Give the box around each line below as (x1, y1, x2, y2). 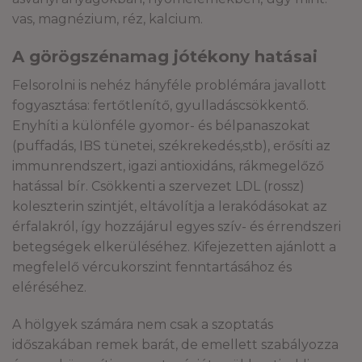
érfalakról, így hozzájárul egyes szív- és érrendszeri (12, 219, 341, 235)
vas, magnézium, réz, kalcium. (12, 11, 203, 27)
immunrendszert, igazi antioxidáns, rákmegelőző (12, 158, 324, 175)
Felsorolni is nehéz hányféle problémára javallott (12, 78, 326, 94)
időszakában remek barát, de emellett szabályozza (12, 336, 339, 352)
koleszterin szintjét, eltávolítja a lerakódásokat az (12, 199, 327, 215)
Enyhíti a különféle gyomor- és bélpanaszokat (12, 118, 310, 134)
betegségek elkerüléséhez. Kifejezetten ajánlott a (12, 239, 336, 255)
